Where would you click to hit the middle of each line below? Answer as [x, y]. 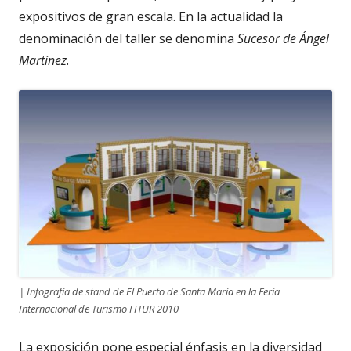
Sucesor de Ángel [283, 38]
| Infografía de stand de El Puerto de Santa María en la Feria [149, 292]
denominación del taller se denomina [128, 38]
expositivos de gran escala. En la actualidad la [151, 16]
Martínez [43, 60]
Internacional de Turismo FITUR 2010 [99, 309]
